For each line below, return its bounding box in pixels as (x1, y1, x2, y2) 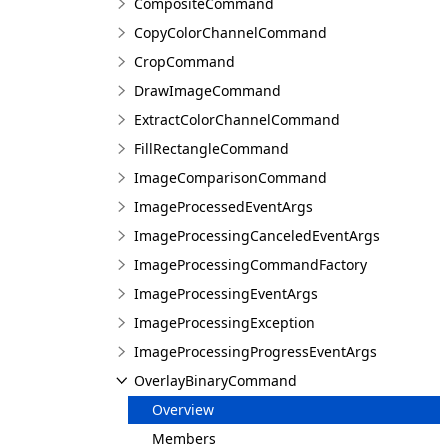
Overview (152, 400, 214, 419)
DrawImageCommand (134, 81, 281, 100)
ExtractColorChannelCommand (134, 110, 340, 129)
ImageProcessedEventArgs (134, 197, 313, 216)
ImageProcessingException (134, 313, 315, 332)
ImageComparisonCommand (134, 168, 327, 187)
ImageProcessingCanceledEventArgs (134, 226, 380, 245)
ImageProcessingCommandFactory (134, 255, 367, 274)
